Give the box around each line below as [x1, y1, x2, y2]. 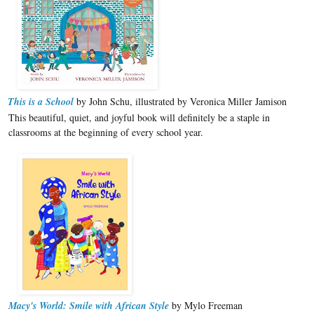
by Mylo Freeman [169, 298, 243, 312]
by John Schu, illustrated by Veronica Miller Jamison [74, 94, 287, 108]
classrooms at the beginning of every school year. [8, 125, 203, 139]
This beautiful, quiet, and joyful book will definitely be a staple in [8, 110, 270, 124]
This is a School [8, 94, 74, 109]
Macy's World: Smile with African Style [8, 298, 169, 313]
